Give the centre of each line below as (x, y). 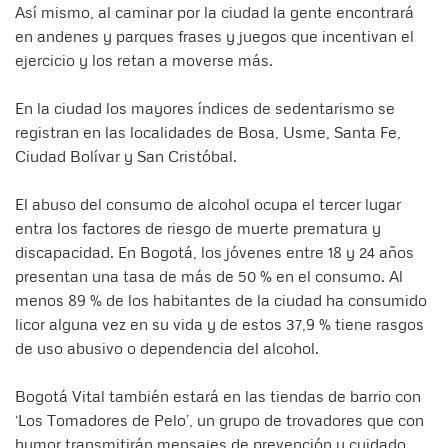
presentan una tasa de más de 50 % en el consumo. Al (209, 275)
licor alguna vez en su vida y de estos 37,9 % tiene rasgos (219, 323)
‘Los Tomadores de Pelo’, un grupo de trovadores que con (219, 419)
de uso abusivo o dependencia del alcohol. (167, 347)
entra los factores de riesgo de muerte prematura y (198, 227)
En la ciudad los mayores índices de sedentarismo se (205, 107)
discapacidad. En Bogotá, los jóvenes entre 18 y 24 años (214, 251)
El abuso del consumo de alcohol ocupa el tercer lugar (208, 203)
